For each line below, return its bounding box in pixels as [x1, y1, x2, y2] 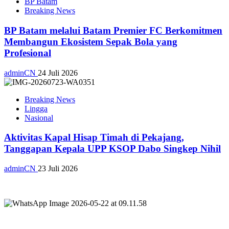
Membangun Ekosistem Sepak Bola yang [4, 36, 177, 47]
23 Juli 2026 [38, 164, 78, 173]
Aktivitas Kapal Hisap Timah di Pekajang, [4, 132, 184, 143]
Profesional [4, 47, 51, 58]
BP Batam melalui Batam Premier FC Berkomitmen [4, 25, 222, 36]
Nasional [25, 113, 53, 122]
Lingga [25, 104, 48, 113]
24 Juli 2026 [38, 68, 78, 77]
